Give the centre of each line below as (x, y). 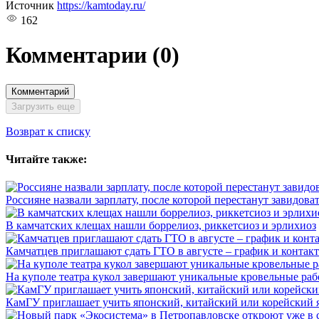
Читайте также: (46, 159)
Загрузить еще (43, 106)
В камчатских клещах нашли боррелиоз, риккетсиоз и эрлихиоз (161, 226)
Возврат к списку (48, 131)
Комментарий (40, 91)
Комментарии (79, 55)
